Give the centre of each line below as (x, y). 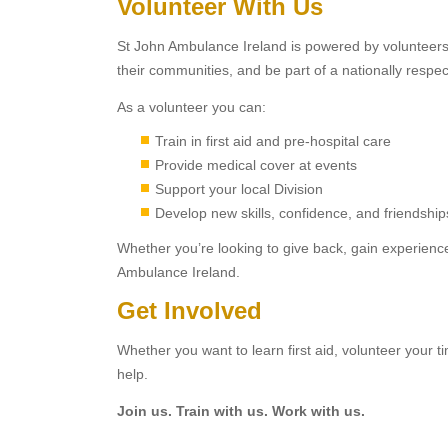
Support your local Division (239, 189)
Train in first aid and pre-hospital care (273, 141)
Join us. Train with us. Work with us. (243, 411)
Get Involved (189, 310)
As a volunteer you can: (191, 107)
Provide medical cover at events (256, 165)
